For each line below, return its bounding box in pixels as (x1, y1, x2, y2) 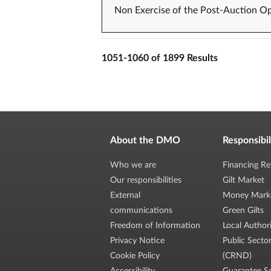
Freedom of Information (110, 221, 201, 230)
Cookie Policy (110, 252, 160, 260)
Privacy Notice (110, 237, 165, 245)
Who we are (110, 161, 157, 169)
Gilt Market (222, 176, 264, 184)
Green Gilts (222, 206, 264, 215)
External (110, 191, 141, 200)
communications (110, 206, 173, 215)
